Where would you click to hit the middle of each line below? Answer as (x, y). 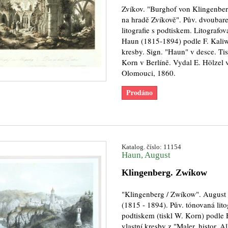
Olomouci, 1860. (148, 73)
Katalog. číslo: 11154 (151, 147)
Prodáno (139, 92)
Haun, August (146, 155)
